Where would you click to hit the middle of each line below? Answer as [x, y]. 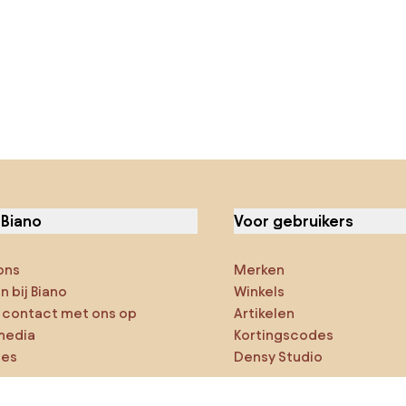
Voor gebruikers [294, 221]
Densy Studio [279, 357]
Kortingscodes [284, 335]
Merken [260, 270]
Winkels [260, 291]
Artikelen [265, 313]
